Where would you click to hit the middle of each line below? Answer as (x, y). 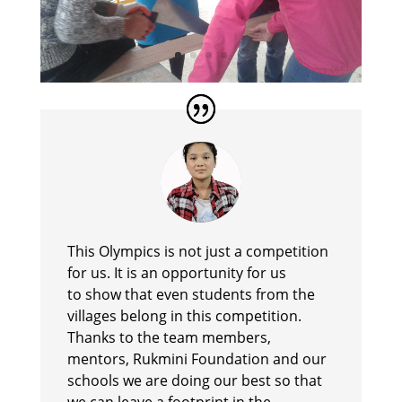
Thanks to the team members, (169, 337)
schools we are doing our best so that (194, 380)
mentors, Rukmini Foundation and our (197, 358)
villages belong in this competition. (184, 315)
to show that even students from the (191, 294)
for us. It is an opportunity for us (176, 272)
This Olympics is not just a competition (197, 251)
